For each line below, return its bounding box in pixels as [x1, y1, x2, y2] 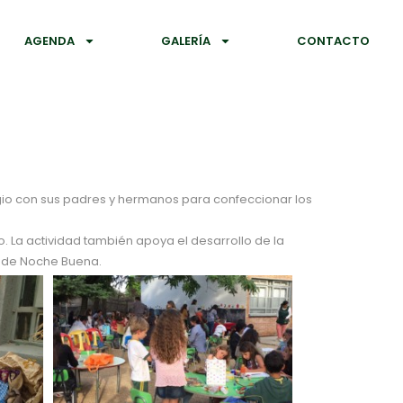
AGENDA [23, 32, 75, 49]
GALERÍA [161, 32, 210, 49]
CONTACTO [297, 32, 371, 49]
